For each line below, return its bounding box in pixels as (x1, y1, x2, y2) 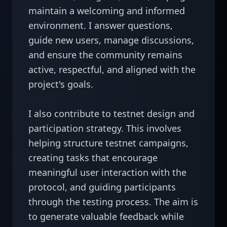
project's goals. (28, 78, 93, 90)
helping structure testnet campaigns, (28, 137, 188, 149)
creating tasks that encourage (28, 152, 158, 164)
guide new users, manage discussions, (28, 34, 194, 46)
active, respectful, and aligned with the (28, 63, 196, 75)
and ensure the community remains (28, 49, 182, 61)
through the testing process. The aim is (28, 196, 198, 208)
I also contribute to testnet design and (28, 107, 195, 120)
